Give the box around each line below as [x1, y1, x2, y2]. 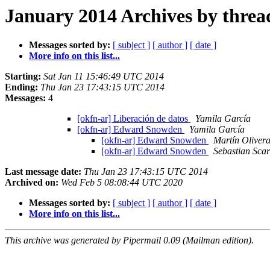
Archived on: [5, 177, 58, 188]
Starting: [5, 71, 41, 82]
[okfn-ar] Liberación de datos [77, 113, 190, 124]
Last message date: [5, 166, 81, 177]
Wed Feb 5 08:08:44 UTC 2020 [61, 177, 183, 188]
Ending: [5, 82, 38, 93]
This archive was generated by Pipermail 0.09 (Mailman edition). [5, 235, 254, 246]
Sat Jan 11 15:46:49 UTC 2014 [43, 71, 164, 82]
